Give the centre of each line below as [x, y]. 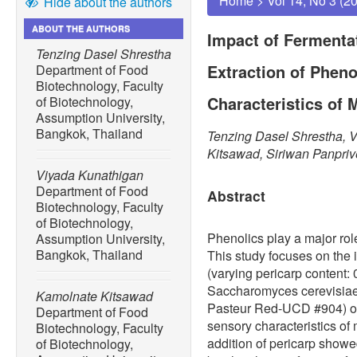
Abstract [236, 196]
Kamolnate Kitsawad [94, 296]
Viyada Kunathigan [90, 175]
